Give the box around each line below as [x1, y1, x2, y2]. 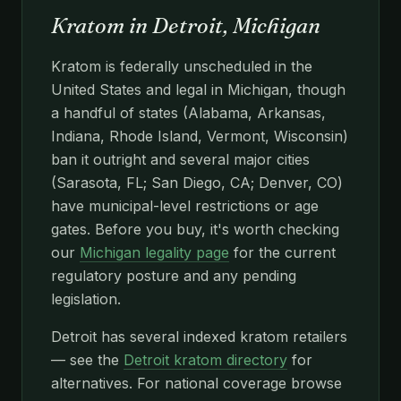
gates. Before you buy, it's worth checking [51, 219, 339, 238]
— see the [51, 350, 124, 369]
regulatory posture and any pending [51, 266, 296, 285]
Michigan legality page [80, 243, 229, 261]
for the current [229, 243, 336, 261]
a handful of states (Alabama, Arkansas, [51, 103, 326, 122]
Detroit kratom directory [124, 350, 287, 369]
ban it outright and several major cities [51, 149, 310, 168]
